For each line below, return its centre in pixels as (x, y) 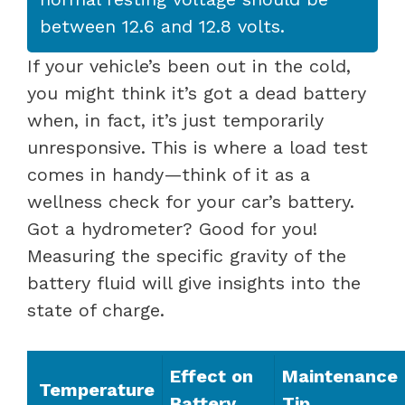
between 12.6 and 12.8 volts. (162, 26)
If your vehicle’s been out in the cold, (189, 66)
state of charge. (96, 310)
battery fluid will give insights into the (194, 283)
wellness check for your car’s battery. (191, 201)
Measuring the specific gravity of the (187, 255)
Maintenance (340, 376)
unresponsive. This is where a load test (198, 147)
